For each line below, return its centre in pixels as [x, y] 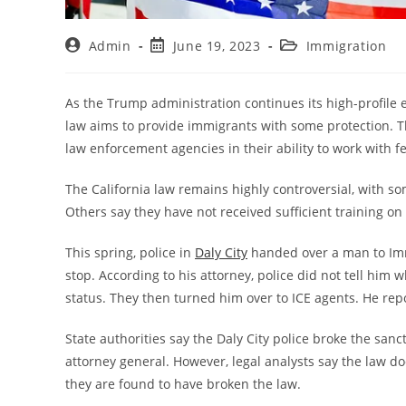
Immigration [346, 45]
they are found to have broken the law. [183, 383]
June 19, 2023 [217, 45]
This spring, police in [130, 252]
